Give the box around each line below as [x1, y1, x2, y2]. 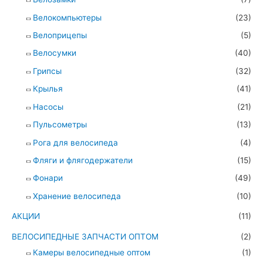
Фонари [33, 173, 63, 183]
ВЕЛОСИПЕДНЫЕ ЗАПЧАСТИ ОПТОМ [12, 231, 159, 241]
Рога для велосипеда [33, 137, 118, 147]
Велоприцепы [33, 31, 87, 41]
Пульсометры [33, 120, 87, 130]
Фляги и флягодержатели [33, 155, 133, 165]
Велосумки [33, 48, 76, 58]
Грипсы [33, 66, 62, 76]
